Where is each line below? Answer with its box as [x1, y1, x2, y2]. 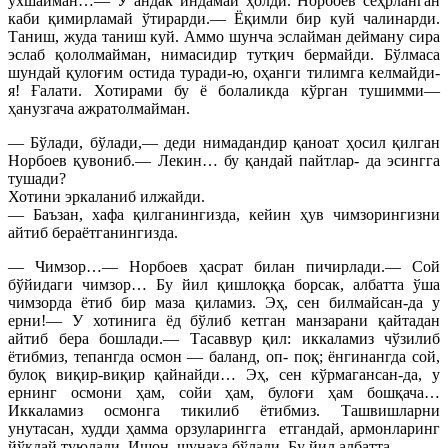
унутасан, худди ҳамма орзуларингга [8, 419, 279, 437]
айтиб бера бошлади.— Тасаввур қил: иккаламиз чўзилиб [8, 329, 440, 347]
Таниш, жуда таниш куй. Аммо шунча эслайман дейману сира [8, 27, 440, 45]
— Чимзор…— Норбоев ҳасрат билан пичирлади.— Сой [8, 257, 440, 275]
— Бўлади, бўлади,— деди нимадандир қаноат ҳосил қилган [8, 133, 440, 151]
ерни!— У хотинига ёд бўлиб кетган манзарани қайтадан [8, 311, 440, 329]
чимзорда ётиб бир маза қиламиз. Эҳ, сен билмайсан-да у [8, 293, 440, 311]
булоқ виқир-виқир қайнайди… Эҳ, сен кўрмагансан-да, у [8, 365, 440, 383]
